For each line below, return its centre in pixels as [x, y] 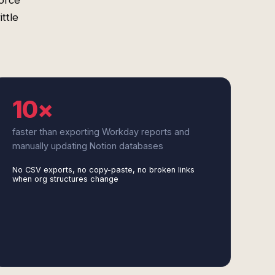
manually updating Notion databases [87, 146]
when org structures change [65, 179]
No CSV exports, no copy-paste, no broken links [103, 170]
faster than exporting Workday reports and [101, 132]
